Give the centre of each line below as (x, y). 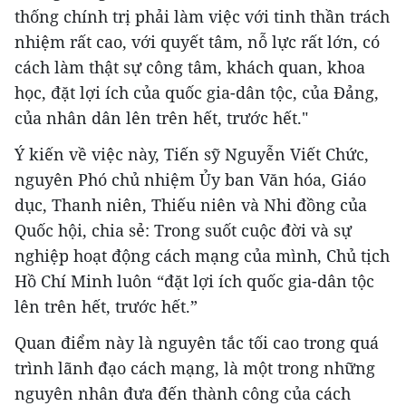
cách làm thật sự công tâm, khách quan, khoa (190, 67)
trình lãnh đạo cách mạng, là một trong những (195, 367)
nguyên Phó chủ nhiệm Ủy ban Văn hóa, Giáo (190, 179)
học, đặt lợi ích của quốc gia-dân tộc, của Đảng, (197, 92)
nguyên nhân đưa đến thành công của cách (183, 393)
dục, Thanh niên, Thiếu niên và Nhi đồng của (191, 204)
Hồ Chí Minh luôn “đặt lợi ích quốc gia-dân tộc (194, 280)
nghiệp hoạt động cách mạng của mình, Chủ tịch (202, 255)
